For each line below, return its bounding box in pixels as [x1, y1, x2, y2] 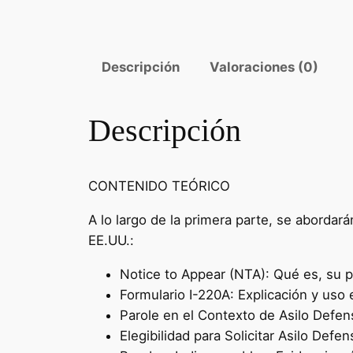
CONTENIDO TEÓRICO [88, 178, 230, 195]
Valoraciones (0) [210, 59, 319, 76]
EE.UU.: [88, 232, 134, 248]
